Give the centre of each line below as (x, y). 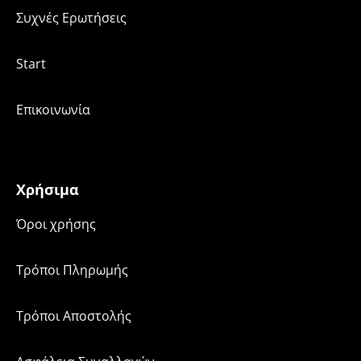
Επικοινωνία (53, 110)
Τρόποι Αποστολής (74, 316)
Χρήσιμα (48, 190)
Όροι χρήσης (56, 224)
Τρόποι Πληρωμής (72, 270)
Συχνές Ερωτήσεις (71, 18)
